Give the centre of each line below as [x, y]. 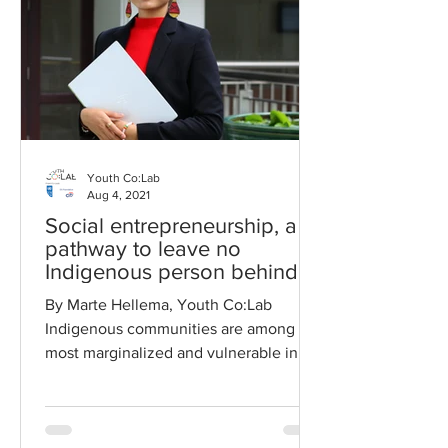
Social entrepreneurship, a [171, 225]
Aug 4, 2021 [118, 194]
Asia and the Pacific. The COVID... [163, 376]
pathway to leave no [143, 248]
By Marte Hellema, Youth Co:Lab [158, 304]
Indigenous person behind [171, 271]
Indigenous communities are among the [183, 328]
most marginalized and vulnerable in [171, 352]
